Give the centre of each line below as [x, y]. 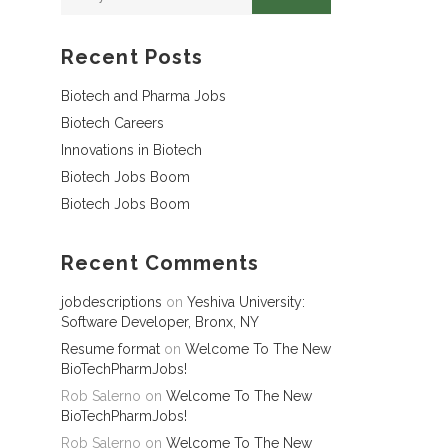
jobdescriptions [111, 302]
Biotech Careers [112, 123]
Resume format [110, 349]
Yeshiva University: [246, 302]
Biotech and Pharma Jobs [143, 96]
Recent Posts [132, 57]
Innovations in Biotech [131, 150]
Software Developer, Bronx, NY [160, 322]
